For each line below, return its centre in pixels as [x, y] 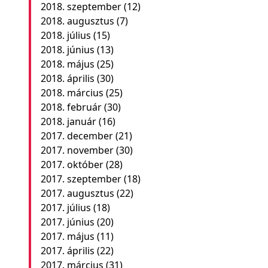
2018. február [71, 107]
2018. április [67, 78]
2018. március [72, 93]
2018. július [66, 35]
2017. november [77, 150]
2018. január [68, 121]
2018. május [67, 64]
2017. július [66, 208]
